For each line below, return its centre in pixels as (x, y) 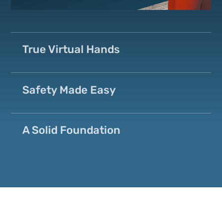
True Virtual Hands (71, 50)
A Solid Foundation (71, 130)
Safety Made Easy (69, 90)
